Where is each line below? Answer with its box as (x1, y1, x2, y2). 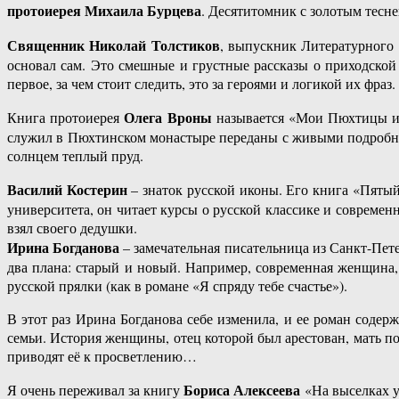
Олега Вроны (124, 107, 212, 128)
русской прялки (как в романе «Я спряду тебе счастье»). (7, 276, 347, 296)
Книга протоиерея (7, 108, 125, 127)
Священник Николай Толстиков (7, 35, 220, 56)
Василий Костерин (7, 179, 127, 200)
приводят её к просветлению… (7, 346, 197, 366)
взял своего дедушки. (7, 218, 137, 238)
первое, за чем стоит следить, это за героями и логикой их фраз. (7, 74, 395, 94)
